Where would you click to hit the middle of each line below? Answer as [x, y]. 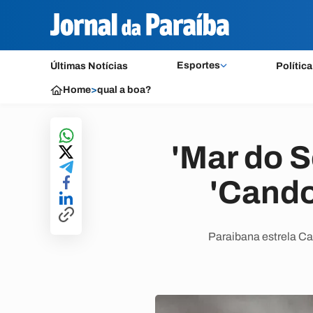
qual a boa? [124, 90]
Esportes [198, 65]
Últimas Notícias [89, 66]
